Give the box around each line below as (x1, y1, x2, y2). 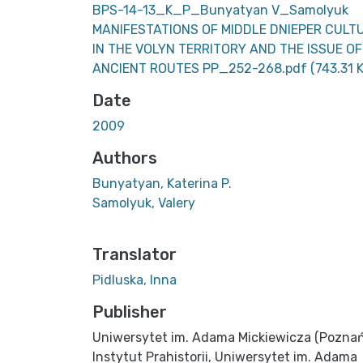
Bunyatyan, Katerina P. (92, 175, 232, 191)
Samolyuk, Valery (92, 194, 195, 211)
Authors (92, 147, 157, 168)
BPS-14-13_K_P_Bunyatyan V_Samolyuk (92, 2, 348, 18)
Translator (92, 244, 177, 264)
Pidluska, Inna (92, 271, 177, 288)
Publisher (92, 301, 167, 322)
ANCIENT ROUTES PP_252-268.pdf (92, 60, 310, 76)
